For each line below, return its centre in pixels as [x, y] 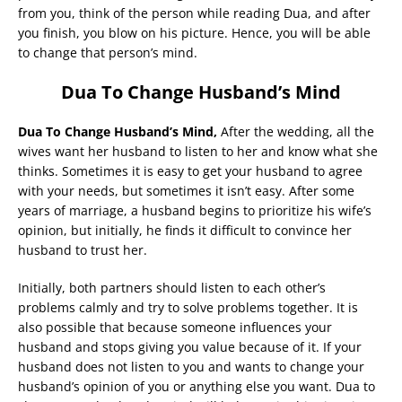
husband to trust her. [83, 250]
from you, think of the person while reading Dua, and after [194, 13]
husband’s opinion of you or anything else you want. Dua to [197, 386]
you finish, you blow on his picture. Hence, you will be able [194, 33]
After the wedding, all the [297, 131]
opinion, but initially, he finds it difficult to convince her [185, 230]
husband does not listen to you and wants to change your [191, 367]
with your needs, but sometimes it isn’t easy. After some [186, 191]
